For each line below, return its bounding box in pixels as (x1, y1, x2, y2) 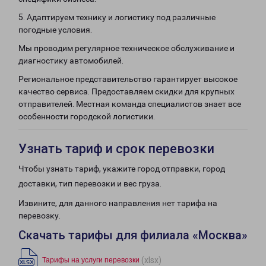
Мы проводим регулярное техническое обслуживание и (18, 43, 235, 53)
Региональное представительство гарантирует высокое (18, 74, 237, 84)
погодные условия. (18, 25, 92, 34)
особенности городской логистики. (18, 112, 155, 121)
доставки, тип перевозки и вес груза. (18, 179, 161, 188)
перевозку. (18, 211, 61, 220)
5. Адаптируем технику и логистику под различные (18, 12, 216, 22)
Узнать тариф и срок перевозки (18, 141, 214, 156)
